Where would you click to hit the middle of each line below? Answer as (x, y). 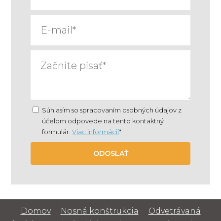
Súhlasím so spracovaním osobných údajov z (112, 110)
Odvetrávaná (174, 211)
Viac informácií (96, 132)
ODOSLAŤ (110, 153)
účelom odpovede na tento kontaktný (103, 121)
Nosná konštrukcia (99, 211)
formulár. (57, 132)
